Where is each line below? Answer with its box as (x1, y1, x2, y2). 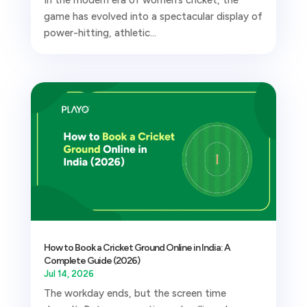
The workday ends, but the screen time (43, 287, 226, 300)
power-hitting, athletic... (43, 27, 156, 40)
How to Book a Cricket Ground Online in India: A (43, 242, 230, 254)
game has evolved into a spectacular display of (43, 10, 262, 23)
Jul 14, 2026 (43, 269, 94, 280)
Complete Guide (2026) (43, 255, 140, 267)
